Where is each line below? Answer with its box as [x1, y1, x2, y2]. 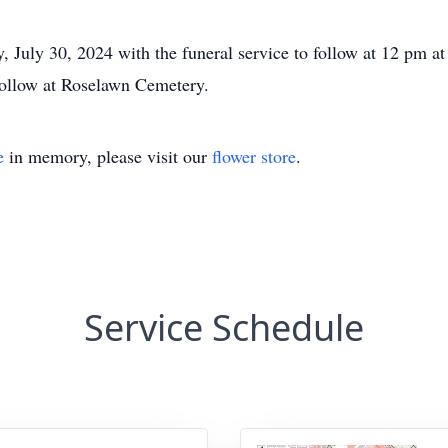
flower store [212, 144, 296, 168]
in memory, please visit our [4, 144, 212, 168]
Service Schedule [84, 303, 364, 352]
